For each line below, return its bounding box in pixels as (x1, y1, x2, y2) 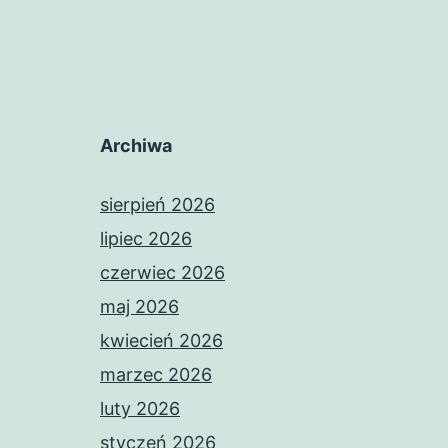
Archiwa (100, 135, 172, 157)
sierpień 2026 (100, 194, 215, 216)
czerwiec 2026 (100, 262, 225, 284)
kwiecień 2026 (100, 330, 223, 352)
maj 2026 (100, 296, 179, 318)
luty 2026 (100, 398, 180, 420)
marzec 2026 (100, 364, 212, 386)
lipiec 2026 (100, 228, 192, 250)
